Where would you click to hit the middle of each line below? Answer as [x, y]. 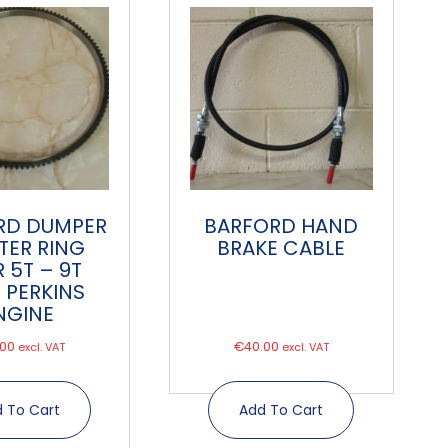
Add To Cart [281, 409]
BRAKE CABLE [281, 248]
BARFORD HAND [281, 226]
